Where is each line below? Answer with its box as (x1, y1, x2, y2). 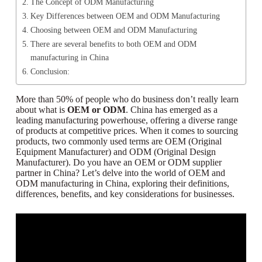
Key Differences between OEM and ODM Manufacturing (30, 11, 220, 20)
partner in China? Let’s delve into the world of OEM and (15, 168, 225, 178)
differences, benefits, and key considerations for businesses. (15, 189, 235, 199)
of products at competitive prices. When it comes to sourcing (15, 126, 238, 136)
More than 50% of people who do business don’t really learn (15, 94, 239, 104)
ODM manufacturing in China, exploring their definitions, (15, 178, 229, 188)
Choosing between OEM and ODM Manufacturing (30, 25, 197, 35)
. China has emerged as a (125, 105, 218, 115)
